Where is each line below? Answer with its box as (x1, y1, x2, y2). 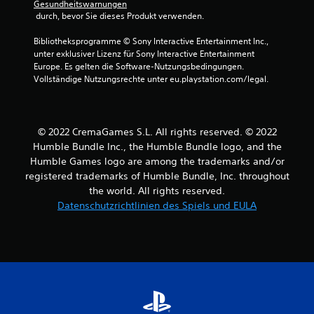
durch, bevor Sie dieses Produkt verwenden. (36, 10, 204, 22)
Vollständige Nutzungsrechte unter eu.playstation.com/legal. (34, 73, 268, 85)
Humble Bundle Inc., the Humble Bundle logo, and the (32, 140, 282, 153)
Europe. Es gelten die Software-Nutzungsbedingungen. (34, 60, 244, 72)
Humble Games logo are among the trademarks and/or (29, 155, 285, 168)
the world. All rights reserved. (89, 184, 225, 197)
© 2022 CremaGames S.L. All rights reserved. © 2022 (37, 125, 277, 138)
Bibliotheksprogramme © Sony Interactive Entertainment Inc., (34, 35, 268, 47)
